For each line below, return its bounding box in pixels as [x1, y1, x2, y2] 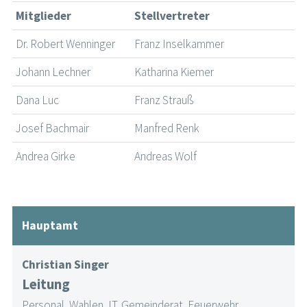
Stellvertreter [134, 8, 210, 24]
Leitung [21, 274, 70, 293]
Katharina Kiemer [134, 64, 214, 80]
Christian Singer [21, 256, 109, 272]
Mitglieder [16, 8, 72, 24]
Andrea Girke [16, 149, 76, 164]
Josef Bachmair [16, 121, 90, 136]
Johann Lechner [16, 64, 91, 80]
